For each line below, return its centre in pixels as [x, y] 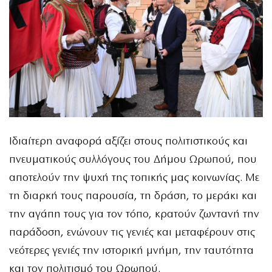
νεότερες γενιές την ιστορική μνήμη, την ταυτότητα [131, 251]
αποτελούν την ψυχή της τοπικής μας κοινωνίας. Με [134, 178]
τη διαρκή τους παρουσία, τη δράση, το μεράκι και [133, 197]
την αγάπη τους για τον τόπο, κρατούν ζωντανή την [134, 215]
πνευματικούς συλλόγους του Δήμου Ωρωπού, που [133, 160]
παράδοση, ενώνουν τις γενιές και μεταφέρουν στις [132, 233]
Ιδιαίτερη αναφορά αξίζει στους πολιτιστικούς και [128, 142]
